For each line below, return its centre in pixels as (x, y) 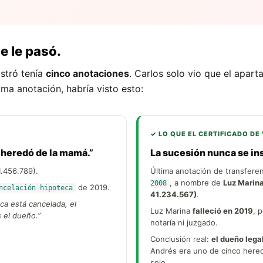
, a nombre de (196, 182)
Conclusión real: (181, 239)
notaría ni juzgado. (184, 222)
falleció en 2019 (223, 210)
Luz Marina (171, 210)
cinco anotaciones (87, 73)
